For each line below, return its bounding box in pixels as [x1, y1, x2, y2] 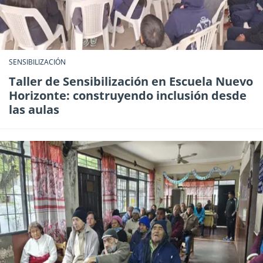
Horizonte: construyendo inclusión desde [9, 87, 247, 103]
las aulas [9, 101, 59, 117]
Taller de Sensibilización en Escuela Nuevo [9, 73, 253, 89]
